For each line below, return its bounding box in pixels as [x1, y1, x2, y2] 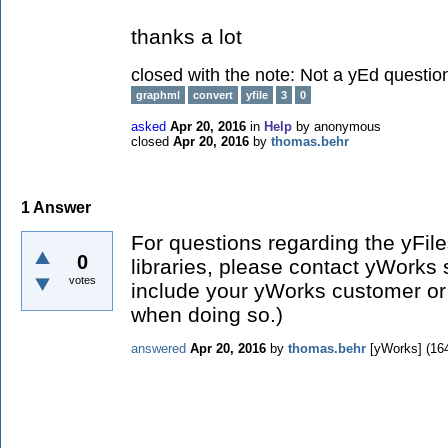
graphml [136, 89, 180, 101]
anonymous [314, 119, 381, 134]
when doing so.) [131, 302, 283, 326]
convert [193, 89, 233, 101]
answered [131, 340, 186, 356]
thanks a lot [131, 25, 242, 48]
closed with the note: [131, 65, 300, 85]
